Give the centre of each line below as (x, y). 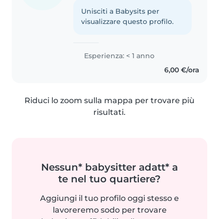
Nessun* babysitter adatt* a (109, 167)
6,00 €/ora (182, 70)
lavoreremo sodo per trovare (109, 210)
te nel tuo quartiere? (109, 179)
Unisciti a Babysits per (120, 11)
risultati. (109, 112)
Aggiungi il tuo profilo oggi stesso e (109, 198)
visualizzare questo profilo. (128, 21)
